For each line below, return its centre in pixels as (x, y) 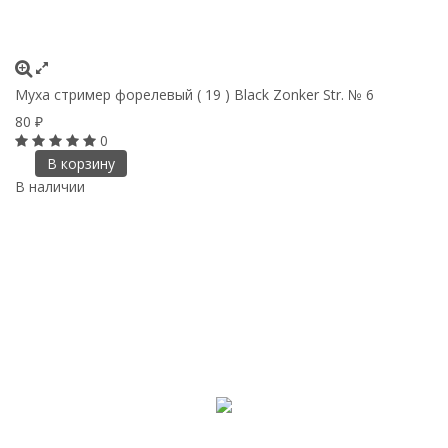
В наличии (50, 186)
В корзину (80, 163)
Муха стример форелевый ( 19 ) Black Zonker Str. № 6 (194, 94)
